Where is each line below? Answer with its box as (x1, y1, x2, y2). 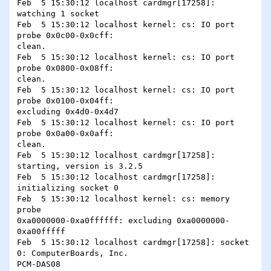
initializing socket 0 (17, 183, 119, 193)
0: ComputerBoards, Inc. (17, 249, 128, 258)
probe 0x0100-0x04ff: (17, 96, 114, 106)
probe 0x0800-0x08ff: (17, 64, 114, 73)
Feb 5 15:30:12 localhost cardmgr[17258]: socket (17, 238, 249, 247)
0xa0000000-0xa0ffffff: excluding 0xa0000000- (17, 216, 230, 226)
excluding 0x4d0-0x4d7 (17, 107, 119, 117)
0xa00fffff (17, 227, 65, 237)
